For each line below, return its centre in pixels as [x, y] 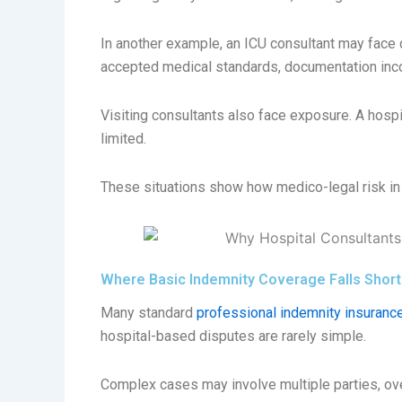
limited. [123, 139]
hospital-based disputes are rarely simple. [233, 336]
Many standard [149, 313]
